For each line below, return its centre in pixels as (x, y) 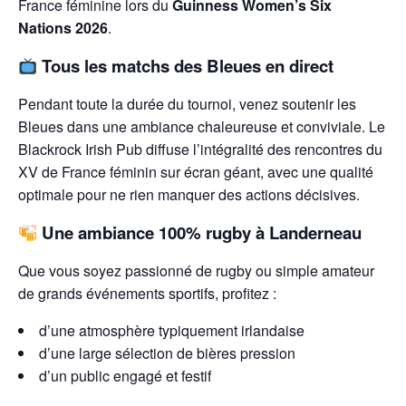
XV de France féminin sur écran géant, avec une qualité (196, 172)
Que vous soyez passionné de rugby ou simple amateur (196, 271)
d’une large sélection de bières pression (167, 353)
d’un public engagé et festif (125, 376)
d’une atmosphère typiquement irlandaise (172, 331)
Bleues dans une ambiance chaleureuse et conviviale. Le (202, 127)
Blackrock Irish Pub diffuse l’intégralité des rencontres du (200, 150)
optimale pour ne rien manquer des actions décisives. (189, 195)
